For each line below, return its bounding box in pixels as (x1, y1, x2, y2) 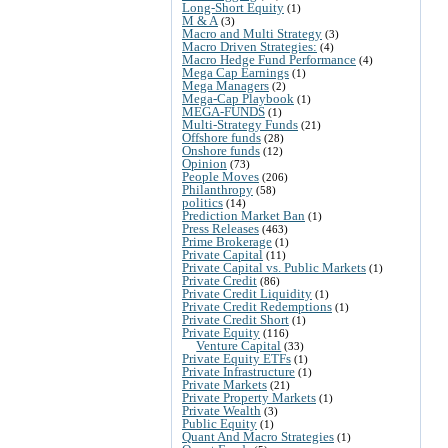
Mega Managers (182, 77, 269, 93)
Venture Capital (196, 337, 282, 353)
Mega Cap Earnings (182, 64, 289, 80)
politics (182, 194, 223, 210)
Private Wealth (182, 402, 261, 418)
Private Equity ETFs (182, 350, 291, 366)
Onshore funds (182, 142, 260, 158)
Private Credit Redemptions (182, 298, 332, 314)
